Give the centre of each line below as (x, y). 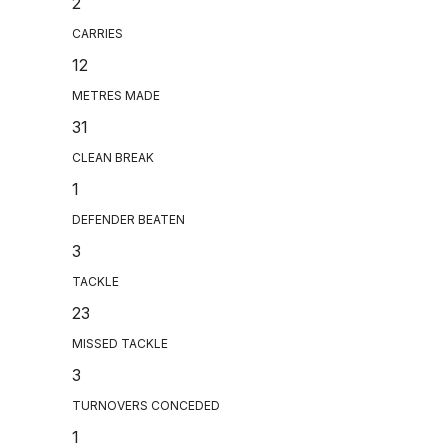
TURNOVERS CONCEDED (146, 406)
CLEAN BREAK (113, 158)
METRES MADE (116, 96)
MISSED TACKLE (120, 344)
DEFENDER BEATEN (128, 220)
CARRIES (97, 34)
